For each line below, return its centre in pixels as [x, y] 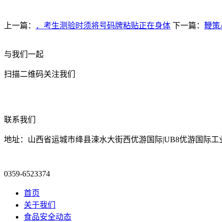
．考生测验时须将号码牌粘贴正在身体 [103, 26]
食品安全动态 [48, 217]
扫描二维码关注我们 [40, 74]
